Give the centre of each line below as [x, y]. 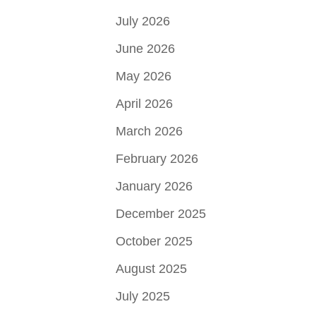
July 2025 [143, 297]
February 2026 [157, 159]
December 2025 [161, 214]
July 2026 [143, 22]
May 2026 [144, 77]
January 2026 [154, 187]
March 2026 [150, 132]
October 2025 [154, 242]
